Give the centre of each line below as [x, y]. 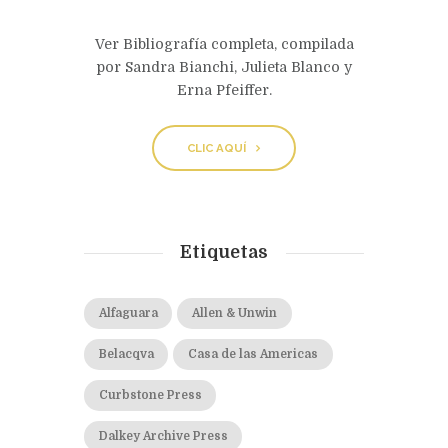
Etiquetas [224, 251]
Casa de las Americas [253, 354]
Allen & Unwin [235, 313]
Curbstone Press [150, 395]
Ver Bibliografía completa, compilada [224, 44]
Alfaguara [128, 313]
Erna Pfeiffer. [224, 90]
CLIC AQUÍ [216, 147]
